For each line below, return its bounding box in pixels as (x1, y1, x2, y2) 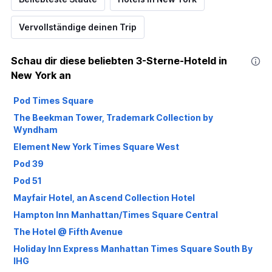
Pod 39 (13, 158, 44, 169)
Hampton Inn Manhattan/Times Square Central (13, 209, 218, 220)
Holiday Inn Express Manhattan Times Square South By (13, 243, 253, 254)
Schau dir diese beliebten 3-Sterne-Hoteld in (11, 55, 227, 67)
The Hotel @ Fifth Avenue (13, 226, 123, 237)
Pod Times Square (13, 95, 93, 106)
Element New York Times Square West (13, 141, 179, 152)
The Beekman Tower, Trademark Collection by (13, 112, 213, 123)
